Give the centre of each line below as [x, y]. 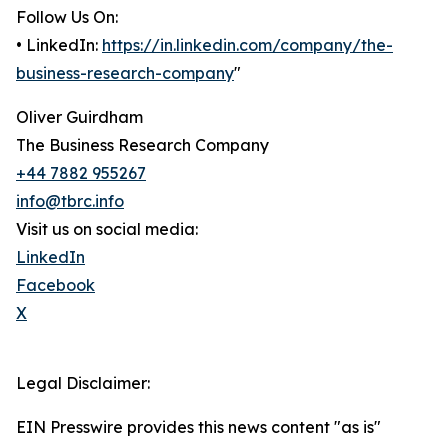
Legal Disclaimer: [83, 383]
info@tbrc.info [70, 201]
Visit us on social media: [107, 229]
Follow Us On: [67, 17]
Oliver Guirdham [79, 117]
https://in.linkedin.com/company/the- [247, 45]
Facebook [55, 285]
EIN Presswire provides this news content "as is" [198, 427]
